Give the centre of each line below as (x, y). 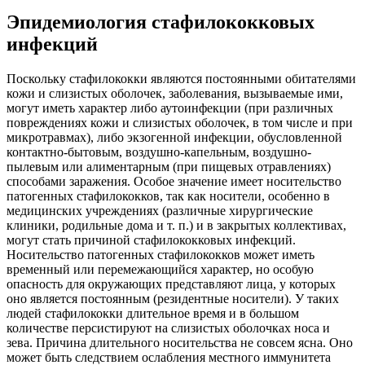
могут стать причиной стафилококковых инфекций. (151, 240)
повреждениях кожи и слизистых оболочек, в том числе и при (180, 122)
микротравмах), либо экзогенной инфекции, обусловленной (174, 137)
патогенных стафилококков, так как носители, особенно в (168, 196)
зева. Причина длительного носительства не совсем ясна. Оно (180, 342)
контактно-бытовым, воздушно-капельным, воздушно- (159, 152)
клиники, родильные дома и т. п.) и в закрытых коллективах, (176, 225)
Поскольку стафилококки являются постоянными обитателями (181, 78)
